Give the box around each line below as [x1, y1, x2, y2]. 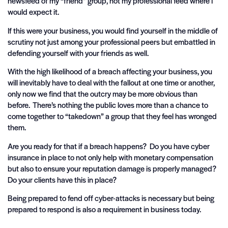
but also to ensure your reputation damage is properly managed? [8, 162, 218, 174]
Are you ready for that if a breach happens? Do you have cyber [8, 140, 210, 151]
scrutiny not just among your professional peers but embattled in [8, 36, 215, 47]
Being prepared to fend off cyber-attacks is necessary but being [8, 192, 214, 203]
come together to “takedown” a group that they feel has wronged [8, 110, 217, 122]
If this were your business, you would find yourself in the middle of [8, 24, 218, 36]
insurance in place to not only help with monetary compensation [8, 151, 213, 162]
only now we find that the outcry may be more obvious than [8, 88, 197, 99]
